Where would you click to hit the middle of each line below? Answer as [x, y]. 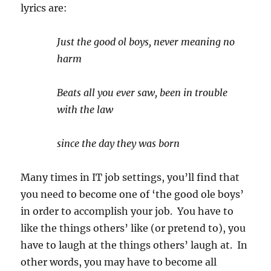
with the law [85, 109]
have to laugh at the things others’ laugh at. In [134, 245]
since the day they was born [119, 143]
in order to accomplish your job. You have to [127, 211]
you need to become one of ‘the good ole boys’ [132, 194]
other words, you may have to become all [119, 262]
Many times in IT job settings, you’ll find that [130, 177]
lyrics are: [44, 8]
